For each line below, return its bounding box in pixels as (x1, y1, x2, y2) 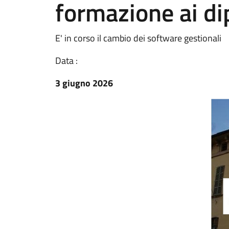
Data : (55, 54, 78, 67)
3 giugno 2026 (55, 76, 113, 90)
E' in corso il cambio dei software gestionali (55, 31, 221, 45)
